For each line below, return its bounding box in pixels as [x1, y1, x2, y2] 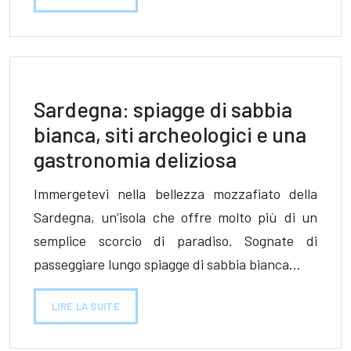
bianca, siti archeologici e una [34, 121, 306, 147]
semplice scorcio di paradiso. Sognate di [34, 232, 317, 249]
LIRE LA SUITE [52, 300, 120, 313]
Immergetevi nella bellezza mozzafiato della [34, 185, 317, 202]
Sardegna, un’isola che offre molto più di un [34, 208, 317, 226]
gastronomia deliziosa [34, 146, 237, 172]
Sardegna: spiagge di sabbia [34, 96, 292, 121]
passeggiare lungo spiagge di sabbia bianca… [34, 255, 301, 273]
